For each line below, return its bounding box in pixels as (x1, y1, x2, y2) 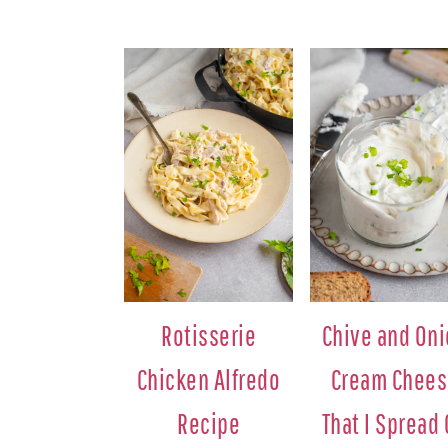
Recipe (177, 407, 241, 441)
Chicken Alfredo (136, 363, 281, 397)
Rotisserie (161, 319, 257, 353)
